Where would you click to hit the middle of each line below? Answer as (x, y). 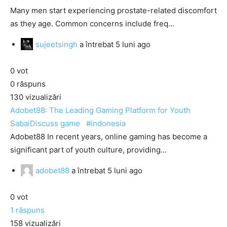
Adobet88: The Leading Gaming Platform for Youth (100, 110)
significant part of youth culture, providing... (88, 150)
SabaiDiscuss (34, 123)
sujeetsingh (56, 44)
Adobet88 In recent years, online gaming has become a (109, 137)
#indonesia (105, 123)
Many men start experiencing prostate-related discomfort (113, 10)
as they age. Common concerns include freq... (92, 24)
